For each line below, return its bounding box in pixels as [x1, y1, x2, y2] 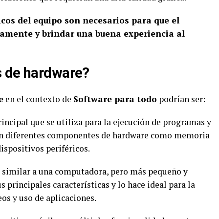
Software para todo [73, 93, 157, 105]
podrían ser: [157, 93, 205, 105]
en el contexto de [3, 93, 73, 105]
